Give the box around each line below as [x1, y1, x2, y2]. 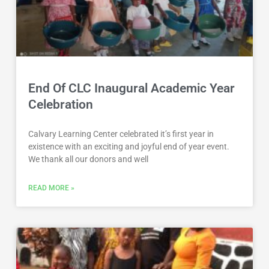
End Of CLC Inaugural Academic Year [28, 81, 235, 96]
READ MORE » [28, 184, 75, 193]
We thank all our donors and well [28, 154, 149, 165]
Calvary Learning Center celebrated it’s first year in [28, 129, 214, 139]
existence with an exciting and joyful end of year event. [28, 142, 230, 152]
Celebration [28, 97, 94, 112]
